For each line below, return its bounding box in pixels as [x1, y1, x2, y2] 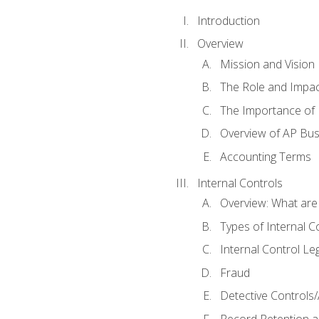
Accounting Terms [219, 148, 311, 164]
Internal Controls [197, 174, 283, 191]
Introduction [197, 12, 260, 28]
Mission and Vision [219, 56, 315, 72]
